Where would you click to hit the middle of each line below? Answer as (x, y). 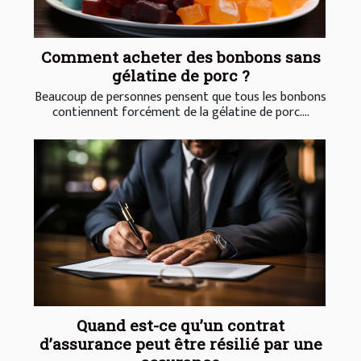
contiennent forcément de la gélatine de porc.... (180, 113)
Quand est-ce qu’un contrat (180, 326)
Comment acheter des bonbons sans (180, 57)
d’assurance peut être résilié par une (180, 344)
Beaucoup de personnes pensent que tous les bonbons (180, 98)
